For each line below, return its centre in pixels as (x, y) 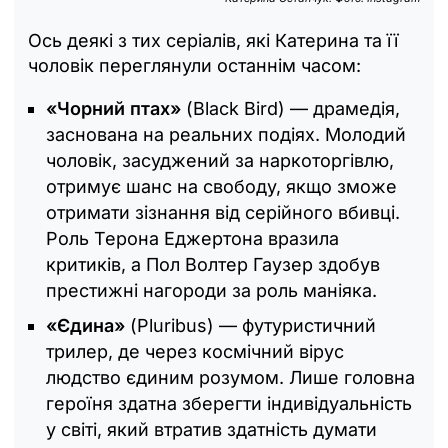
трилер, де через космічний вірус (195, 351)
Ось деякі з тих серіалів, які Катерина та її (213, 40)
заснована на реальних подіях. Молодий (226, 134)
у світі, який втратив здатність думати (211, 429)
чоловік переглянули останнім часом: (194, 65)
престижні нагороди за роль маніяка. (211, 290)
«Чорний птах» (116, 108)
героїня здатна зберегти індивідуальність (229, 403)
